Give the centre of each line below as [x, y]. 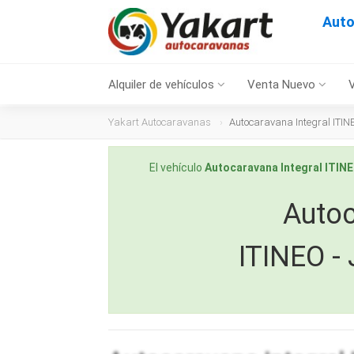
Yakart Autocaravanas [160, 122]
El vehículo [177, 168]
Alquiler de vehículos [163, 85]
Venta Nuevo [283, 85]
